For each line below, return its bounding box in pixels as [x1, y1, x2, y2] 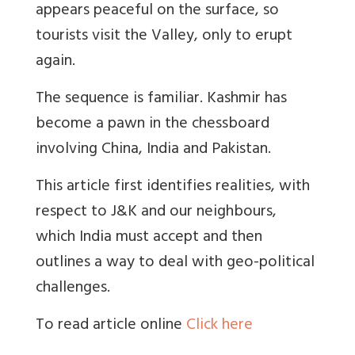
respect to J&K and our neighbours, [36, 197, 277, 227]
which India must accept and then [36, 223, 262, 253]
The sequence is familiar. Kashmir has [36, 84, 287, 114]
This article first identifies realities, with [36, 172, 310, 202]
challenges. [36, 273, 110, 303]
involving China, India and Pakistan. [36, 135, 271, 165]
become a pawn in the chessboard [36, 109, 269, 139]
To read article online [36, 311, 186, 341]
